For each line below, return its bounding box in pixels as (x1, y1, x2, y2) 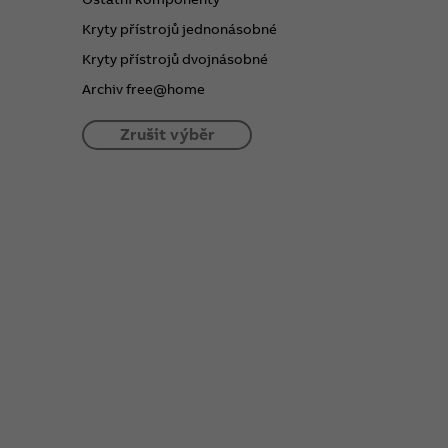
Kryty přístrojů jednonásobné (82, 19, 278, 38)
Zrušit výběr (119, 124, 215, 145)
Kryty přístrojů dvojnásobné (82, 49, 269, 68)
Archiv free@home (82, 79, 206, 98)
